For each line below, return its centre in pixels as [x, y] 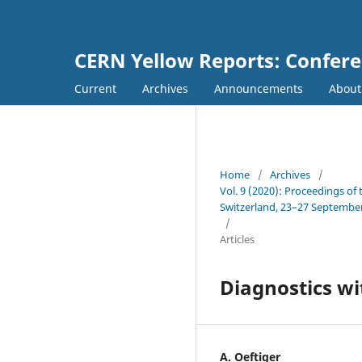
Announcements [259, 88]
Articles [237, 239]
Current [95, 88]
